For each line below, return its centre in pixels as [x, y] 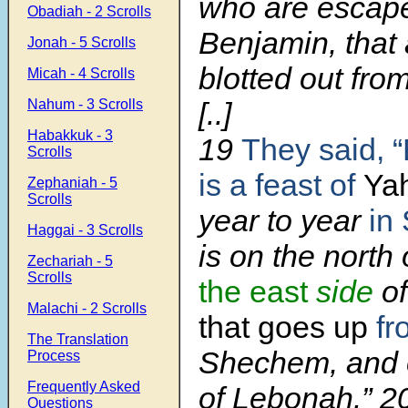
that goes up [287, 327]
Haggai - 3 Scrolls [85, 230]
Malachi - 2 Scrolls [87, 308]
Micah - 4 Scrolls [81, 73]
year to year [280, 221]
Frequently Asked [84, 387]
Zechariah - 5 [70, 261]
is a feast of [277, 185]
